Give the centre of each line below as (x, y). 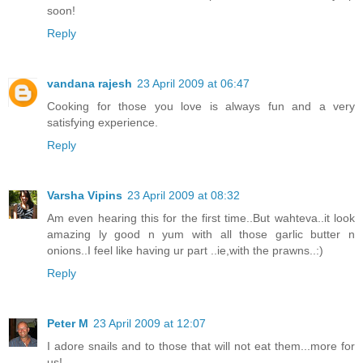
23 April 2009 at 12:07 (149, 324)
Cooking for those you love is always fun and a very (201, 107)
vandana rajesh (90, 84)
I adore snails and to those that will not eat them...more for (201, 346)
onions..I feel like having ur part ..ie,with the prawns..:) (185, 251)
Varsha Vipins (85, 196)
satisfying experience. (102, 123)
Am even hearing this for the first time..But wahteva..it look (201, 218)
